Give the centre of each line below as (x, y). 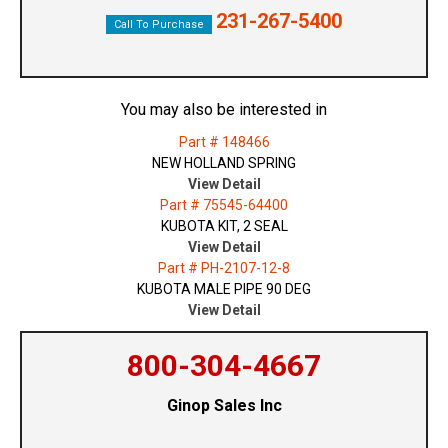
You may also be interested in (224, 110)
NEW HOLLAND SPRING (224, 163)
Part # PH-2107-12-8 (224, 268)
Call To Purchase (159, 25)
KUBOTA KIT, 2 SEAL (224, 226)
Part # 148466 (224, 142)
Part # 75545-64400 (224, 205)
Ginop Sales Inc (224, 406)
